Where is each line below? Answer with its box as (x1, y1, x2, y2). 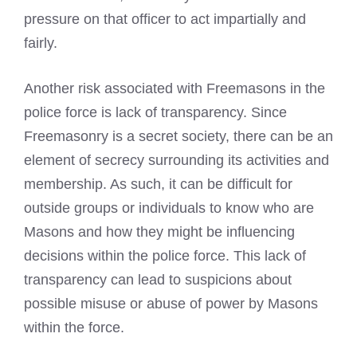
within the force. (24, 319, 124, 335)
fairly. (24, 34, 57, 51)
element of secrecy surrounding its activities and (24, 151, 329, 168)
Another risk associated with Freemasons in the (24, 80, 325, 96)
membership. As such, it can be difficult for (24, 175, 292, 192)
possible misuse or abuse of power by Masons (24, 295, 318, 312)
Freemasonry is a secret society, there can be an (24, 127, 333, 144)
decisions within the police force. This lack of (24, 247, 306, 264)
